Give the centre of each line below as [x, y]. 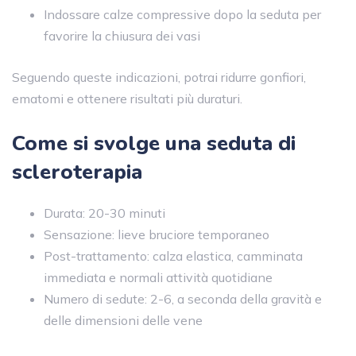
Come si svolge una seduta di [154, 143]
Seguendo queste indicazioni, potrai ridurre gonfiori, [159, 77]
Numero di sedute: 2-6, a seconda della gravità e [183, 298]
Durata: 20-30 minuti [104, 213]
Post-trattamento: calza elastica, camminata [173, 255]
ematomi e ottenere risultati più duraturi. [127, 98]
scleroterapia [77, 172]
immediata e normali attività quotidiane [158, 277]
